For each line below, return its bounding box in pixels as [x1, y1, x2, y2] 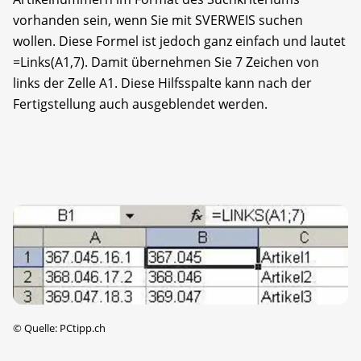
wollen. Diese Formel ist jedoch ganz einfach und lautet [13, 32, 346, 51]
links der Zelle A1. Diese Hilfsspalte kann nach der [13, 74, 312, 93]
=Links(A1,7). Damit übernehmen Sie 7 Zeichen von [13, 53, 319, 72]
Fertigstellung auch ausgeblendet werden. [13, 95, 268, 114]
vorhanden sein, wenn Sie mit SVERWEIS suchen [13, 11, 303, 30]
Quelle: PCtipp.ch [22, 320, 106, 335]
